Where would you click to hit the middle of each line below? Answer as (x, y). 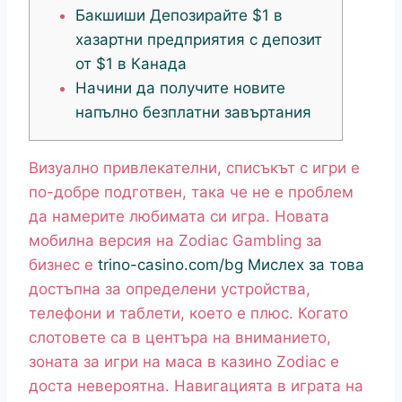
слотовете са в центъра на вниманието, (180, 338)
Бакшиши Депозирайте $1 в (179, 16)
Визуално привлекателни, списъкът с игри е (194, 168)
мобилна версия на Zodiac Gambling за (175, 241)
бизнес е (63, 265)
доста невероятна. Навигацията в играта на (196, 386)
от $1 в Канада (131, 64)
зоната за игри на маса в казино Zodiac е (184, 362)
